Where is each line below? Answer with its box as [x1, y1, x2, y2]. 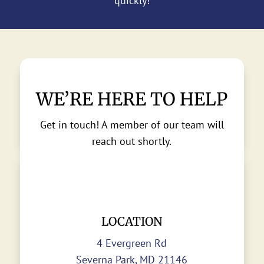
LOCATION [101, 214, 163, 229]
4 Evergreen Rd [97, 236, 167, 250]
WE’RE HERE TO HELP [36, 88, 228, 111]
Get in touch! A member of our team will [39, 118, 224, 132]
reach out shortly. [92, 134, 172, 148]
